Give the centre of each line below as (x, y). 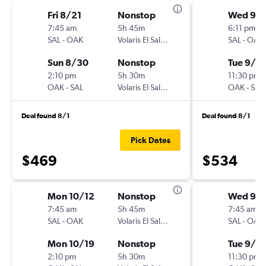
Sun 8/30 (68, 62)
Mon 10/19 (71, 243)
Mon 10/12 (71, 196)
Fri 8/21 (64, 15)
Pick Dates (150, 140)
